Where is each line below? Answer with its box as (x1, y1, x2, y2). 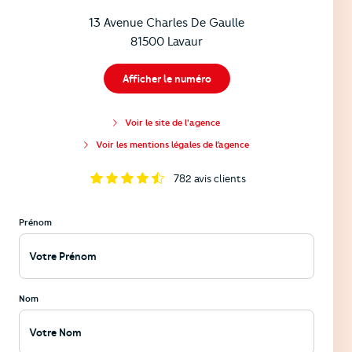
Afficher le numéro (122, 71, 211, 85)
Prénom (19, 216, 52, 228)
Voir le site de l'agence (124, 116, 220, 128)
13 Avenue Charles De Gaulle (89, 16, 244, 30)
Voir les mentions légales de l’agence (95, 138, 249, 150)
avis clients (194, 171, 247, 185)
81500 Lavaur (130, 35, 203, 49)
